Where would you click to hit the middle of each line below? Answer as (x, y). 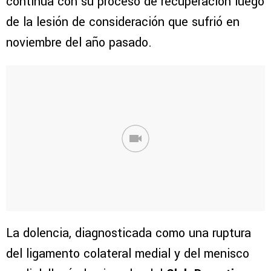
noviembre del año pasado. (79, 43)
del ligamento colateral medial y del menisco (128, 254)
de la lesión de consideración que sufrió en (123, 22)
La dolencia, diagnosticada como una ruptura (129, 233)
